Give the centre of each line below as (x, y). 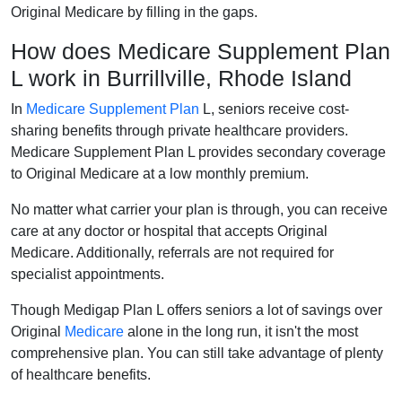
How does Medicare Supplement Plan (201, 51)
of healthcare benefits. (81, 374)
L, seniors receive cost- (274, 109)
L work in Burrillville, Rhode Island (181, 78)
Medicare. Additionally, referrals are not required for (172, 252)
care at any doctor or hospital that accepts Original (169, 231)
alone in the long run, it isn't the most (241, 331)
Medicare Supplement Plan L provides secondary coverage (198, 152)
